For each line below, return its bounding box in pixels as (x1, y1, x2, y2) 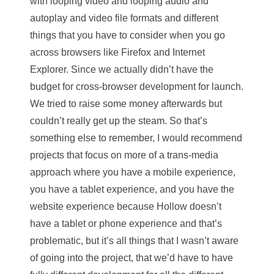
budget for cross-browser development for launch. (30, 81, 243, 92)
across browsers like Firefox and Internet (30, 46, 205, 57)
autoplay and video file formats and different (30, 12, 218, 23)
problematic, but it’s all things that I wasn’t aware (30, 235, 239, 246)
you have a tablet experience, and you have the (30, 183, 234, 194)
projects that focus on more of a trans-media (30, 149, 218, 160)
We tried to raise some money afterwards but (30, 98, 222, 109)
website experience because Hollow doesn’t (30, 201, 221, 212)
